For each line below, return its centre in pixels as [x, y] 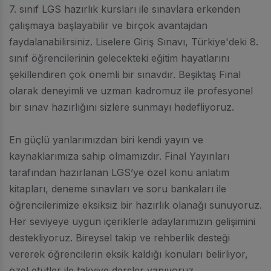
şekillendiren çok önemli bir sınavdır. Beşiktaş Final [125, 74]
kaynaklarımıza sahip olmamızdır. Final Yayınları [119, 156]
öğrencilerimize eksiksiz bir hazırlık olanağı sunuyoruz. [135, 205]
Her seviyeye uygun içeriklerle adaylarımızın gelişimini [132, 221]
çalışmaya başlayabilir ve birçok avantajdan [108, 25]
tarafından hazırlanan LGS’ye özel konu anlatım [119, 172]
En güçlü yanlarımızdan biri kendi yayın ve [106, 139]
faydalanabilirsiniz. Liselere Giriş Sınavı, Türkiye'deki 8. [134, 41]
